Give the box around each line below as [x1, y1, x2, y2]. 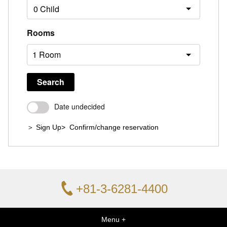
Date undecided [54, 101, 105, 111]
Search [36, 76, 64, 88]
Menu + [101, 215, 126, 224]
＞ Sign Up [26, 123, 61, 132]
